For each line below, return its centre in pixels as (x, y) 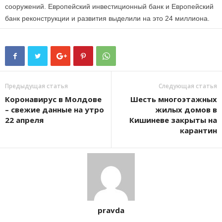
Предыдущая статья (36, 86)
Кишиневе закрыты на (173, 120)
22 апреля (24, 120)
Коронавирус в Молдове (53, 99)
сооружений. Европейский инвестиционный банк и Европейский (109, 6)
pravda (111, 210)
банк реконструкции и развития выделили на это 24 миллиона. (107, 18)
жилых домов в (186, 109)
